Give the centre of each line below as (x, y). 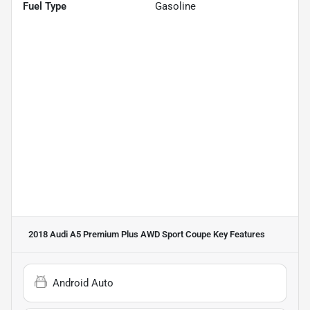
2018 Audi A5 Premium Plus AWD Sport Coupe (120, 234)
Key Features (238, 234)
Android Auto (83, 283)
